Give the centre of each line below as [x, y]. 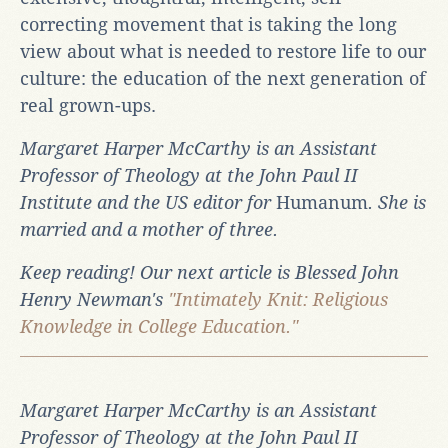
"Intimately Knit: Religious [278, 299]
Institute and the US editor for [148, 202]
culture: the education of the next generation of [223, 78]
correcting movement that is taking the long [208, 24]
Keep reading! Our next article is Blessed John [209, 272]
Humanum [322, 202]
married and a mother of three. [149, 229]
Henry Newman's [94, 299]
